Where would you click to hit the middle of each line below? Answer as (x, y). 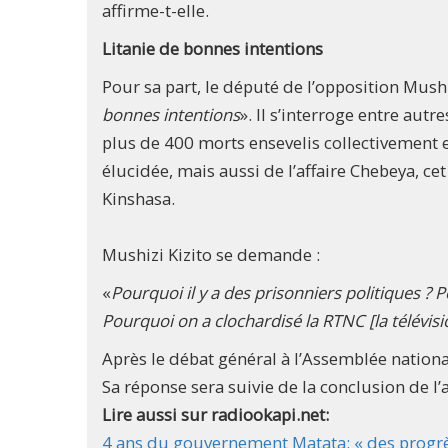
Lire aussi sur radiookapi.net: (217, 415)
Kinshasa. (138, 199)
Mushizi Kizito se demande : (211, 255)
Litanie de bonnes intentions (212, 49)
